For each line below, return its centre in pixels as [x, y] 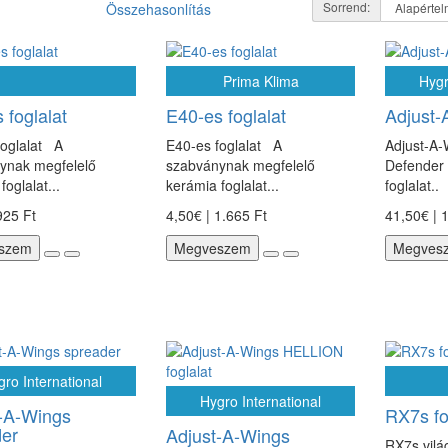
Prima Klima [260, 81]
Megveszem [212, 248]
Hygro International [261, 401]
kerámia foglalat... [222, 185]
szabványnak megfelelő [240, 165]
